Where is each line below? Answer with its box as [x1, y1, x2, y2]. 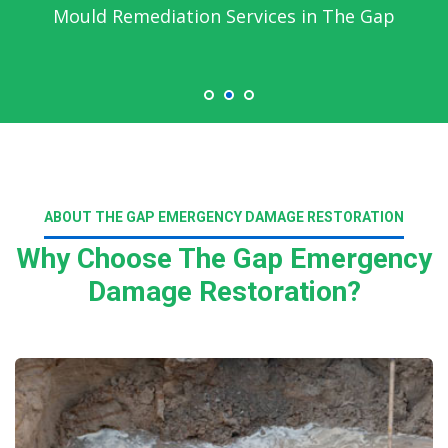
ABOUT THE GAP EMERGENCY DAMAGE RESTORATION [44, 209, 404, 225]
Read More [69, 335, 153, 357]
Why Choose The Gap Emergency [16, 242, 432, 275]
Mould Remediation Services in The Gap [53, 3, 395, 28]
